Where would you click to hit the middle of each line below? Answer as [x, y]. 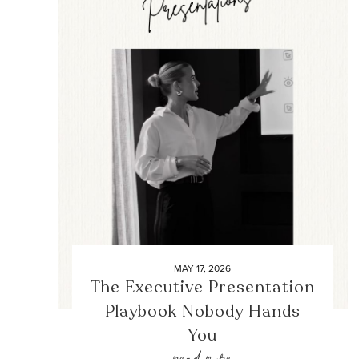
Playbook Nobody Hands [202, 311]
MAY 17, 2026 [203, 268]
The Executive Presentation [202, 287]
